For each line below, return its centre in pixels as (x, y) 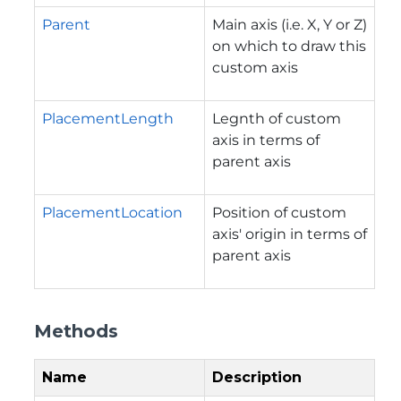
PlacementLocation (112, 212)
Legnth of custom (277, 118)
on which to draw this (289, 46)
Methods (76, 331)
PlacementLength (108, 118)
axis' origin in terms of (290, 234)
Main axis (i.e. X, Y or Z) (290, 24)
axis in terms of (266, 140)
